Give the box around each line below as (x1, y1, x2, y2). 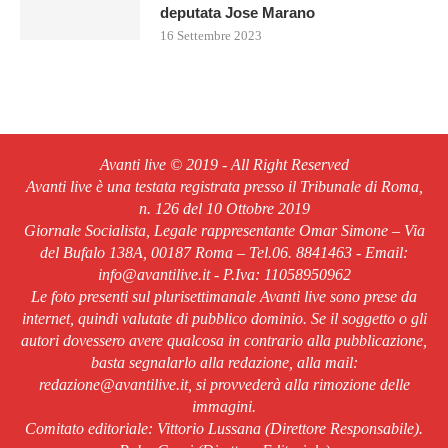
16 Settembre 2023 (160, 28, 262, 44)
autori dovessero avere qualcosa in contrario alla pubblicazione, (21, 332, 427, 350)
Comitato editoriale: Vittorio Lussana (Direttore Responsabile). (25, 420, 423, 438)
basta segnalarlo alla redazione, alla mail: (90, 354, 358, 372)
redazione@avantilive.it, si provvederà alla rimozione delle (38, 376, 410, 394)
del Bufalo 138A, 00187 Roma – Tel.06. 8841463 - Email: (40, 244, 408, 262)
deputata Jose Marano (160, 4, 315, 22)
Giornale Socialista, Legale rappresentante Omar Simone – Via (23, 222, 425, 240)
